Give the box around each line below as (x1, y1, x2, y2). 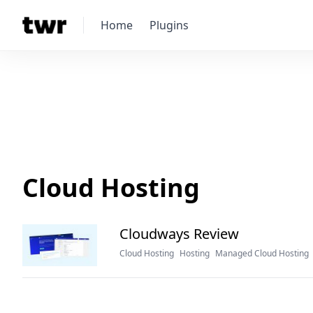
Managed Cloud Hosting (214, 247, 309, 259)
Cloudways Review (119, 224, 239, 243)
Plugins (149, 17, 189, 33)
